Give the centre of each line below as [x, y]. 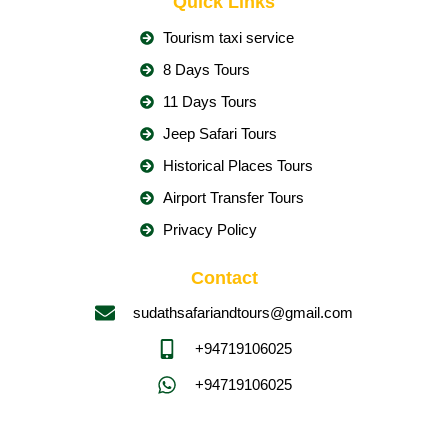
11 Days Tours [209, 101]
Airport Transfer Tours [233, 197]
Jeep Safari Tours [219, 133]
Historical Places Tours [237, 165]
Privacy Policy [209, 229]
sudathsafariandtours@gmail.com [243, 312]
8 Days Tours [206, 69]
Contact [224, 278]
